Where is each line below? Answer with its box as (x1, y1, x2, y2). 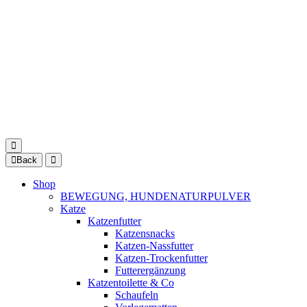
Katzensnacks (115, 228, 175, 239)
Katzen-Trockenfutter (115, 252, 208, 264)
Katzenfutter (88, 215, 141, 227)
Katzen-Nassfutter (115, 240, 193, 251)
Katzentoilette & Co (88, 277, 174, 288)
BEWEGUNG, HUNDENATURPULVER (60, 191, 251, 202)
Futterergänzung (115, 265, 186, 276)
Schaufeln (115, 289, 158, 301)
